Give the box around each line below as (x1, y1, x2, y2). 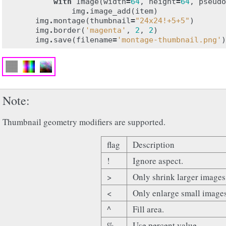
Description (133, 139, 175, 150)
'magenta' (85, 26, 126, 35)
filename (76, 35, 112, 44)
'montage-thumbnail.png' (117, 35, 221, 44)
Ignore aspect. (133, 155, 184, 166)
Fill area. (133, 203, 164, 215)
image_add (90, 7, 131, 16)
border (53, 26, 81, 35)
